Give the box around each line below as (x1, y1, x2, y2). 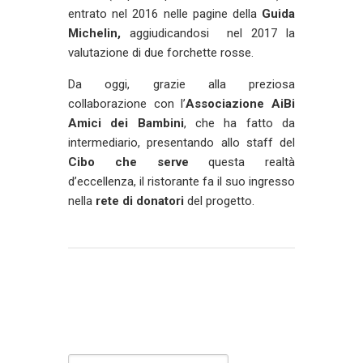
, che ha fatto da (183, 116, 296, 130)
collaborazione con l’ (68, 96, 186, 111)
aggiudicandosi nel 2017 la (130, 26, 295, 41)
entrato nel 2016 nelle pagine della (68, 6, 262, 21)
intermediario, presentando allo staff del (68, 135, 295, 150)
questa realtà (188, 155, 295, 169)
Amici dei (68, 116, 129, 130)
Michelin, (68, 26, 130, 41)
